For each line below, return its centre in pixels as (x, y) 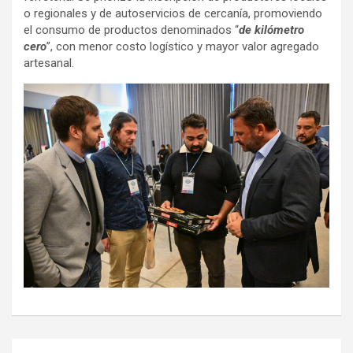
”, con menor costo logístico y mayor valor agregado (183, 46)
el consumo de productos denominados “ (131, 30)
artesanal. (49, 63)
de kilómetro (271, 30)
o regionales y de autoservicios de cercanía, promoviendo (173, 13)
